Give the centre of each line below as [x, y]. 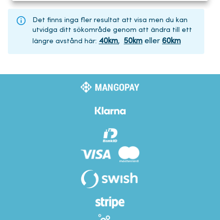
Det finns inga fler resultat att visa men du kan [110, 20]
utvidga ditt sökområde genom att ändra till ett [112, 30]
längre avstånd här [64, 41]
